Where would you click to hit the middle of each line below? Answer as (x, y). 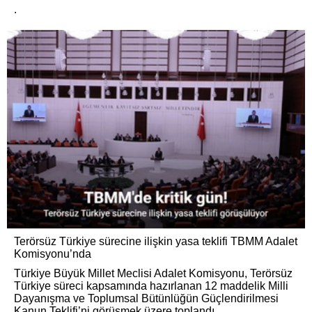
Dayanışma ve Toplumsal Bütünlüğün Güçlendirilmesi (146, 299)
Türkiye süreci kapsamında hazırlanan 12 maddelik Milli (151, 286)
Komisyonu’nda (53, 254)
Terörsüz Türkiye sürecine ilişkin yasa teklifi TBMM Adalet (156, 242)
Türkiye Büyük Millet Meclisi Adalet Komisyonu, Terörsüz (153, 274)
